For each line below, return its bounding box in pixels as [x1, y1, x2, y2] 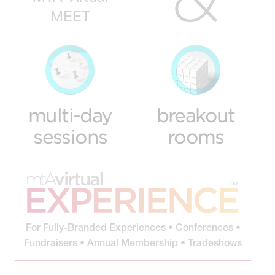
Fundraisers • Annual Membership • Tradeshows [24, 236, 242, 249]
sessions [33, 126, 107, 148]
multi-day [28, 104, 112, 126]
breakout [156, 104, 235, 126]
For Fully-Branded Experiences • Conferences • [25, 221, 241, 233]
